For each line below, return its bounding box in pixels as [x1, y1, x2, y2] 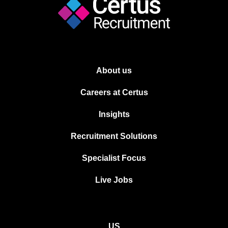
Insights [98, 109, 130, 119]
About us [96, 66, 132, 75]
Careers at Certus [80, 88, 148, 97]
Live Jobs [95, 175, 133, 184]
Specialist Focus [82, 153, 146, 162]
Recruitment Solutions [71, 131, 157, 140]
